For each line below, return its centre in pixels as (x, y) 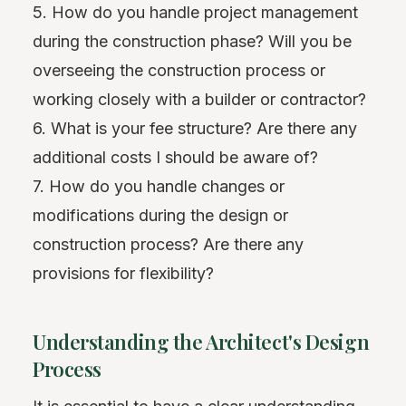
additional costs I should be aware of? (175, 158)
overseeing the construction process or (179, 71)
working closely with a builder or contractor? (199, 100)
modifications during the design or (160, 216)
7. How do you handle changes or (159, 187)
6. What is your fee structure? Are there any (195, 129)
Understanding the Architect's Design (201, 342)
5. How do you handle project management (195, 13)
